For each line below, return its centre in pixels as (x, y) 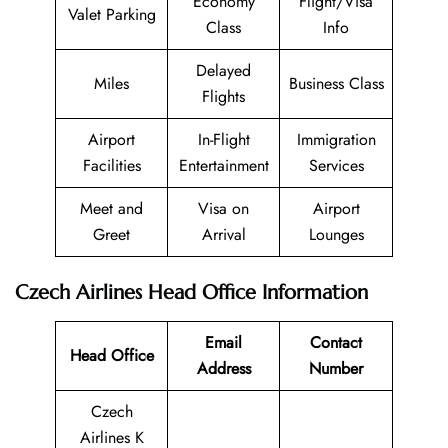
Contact (336, 342)
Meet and (111, 208)
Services (336, 165)
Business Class (336, 83)
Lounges (336, 234)
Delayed (223, 70)
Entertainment (223, 165)
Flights (223, 96)
